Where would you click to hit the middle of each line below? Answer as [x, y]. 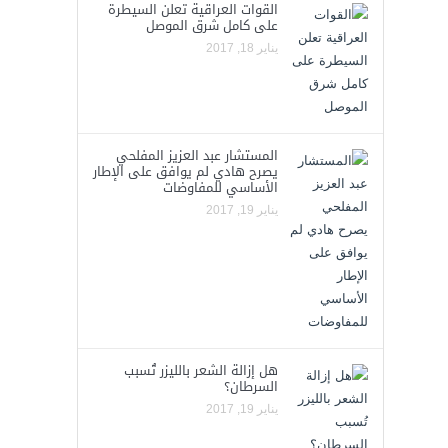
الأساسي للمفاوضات [220, 187]
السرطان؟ [250, 386]
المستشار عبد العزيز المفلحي [196, 155]
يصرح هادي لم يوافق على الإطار [185, 171]
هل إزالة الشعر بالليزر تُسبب [200, 370]
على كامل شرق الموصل [211, 25]
